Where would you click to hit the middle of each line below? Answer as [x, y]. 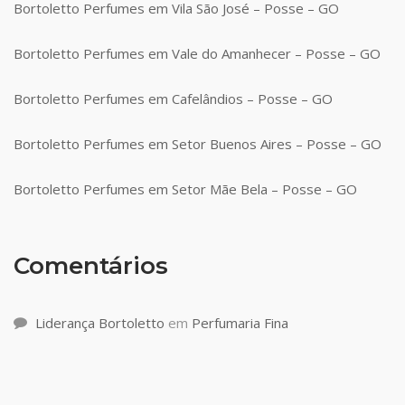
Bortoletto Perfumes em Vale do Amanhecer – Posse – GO [197, 53]
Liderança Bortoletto [100, 322]
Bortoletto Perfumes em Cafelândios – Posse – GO [173, 98]
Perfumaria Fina [240, 322]
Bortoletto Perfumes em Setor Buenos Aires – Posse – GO [198, 143]
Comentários [91, 265]
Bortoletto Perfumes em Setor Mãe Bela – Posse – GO [185, 188]
